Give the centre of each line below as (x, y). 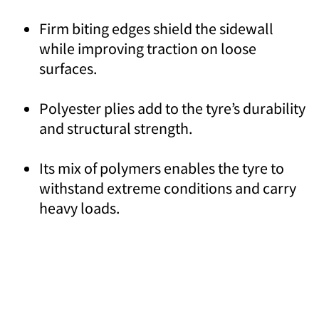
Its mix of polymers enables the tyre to (162, 168)
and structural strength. (116, 128)
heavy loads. (79, 208)
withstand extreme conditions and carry (168, 188)
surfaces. (68, 68)
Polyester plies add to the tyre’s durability (172, 108)
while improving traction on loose (148, 48)
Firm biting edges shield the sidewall (156, 28)
